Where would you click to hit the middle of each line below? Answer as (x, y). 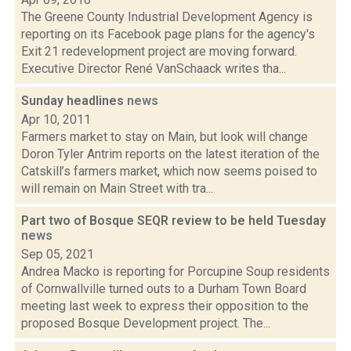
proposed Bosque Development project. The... (146, 323)
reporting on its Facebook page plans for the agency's (168, 34)
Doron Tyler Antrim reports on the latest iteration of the (170, 154)
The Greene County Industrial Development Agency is (167, 17)
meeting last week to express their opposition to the (165, 306)
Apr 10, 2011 (56, 119)
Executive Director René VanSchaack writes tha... (154, 69)
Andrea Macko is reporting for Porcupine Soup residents (175, 271)
